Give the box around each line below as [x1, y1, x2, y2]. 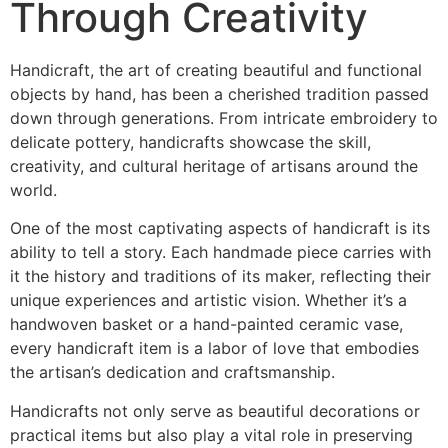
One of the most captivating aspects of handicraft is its [10, 218, 430, 239]
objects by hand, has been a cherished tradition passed [10, 84, 429, 104]
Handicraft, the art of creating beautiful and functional [10, 60, 422, 80]
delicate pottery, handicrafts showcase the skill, [10, 132, 371, 152]
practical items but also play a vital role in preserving [10, 424, 413, 445]
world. [10, 180, 57, 200]
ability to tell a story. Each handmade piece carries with [10, 242, 431, 263]
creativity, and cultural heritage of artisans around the [10, 156, 418, 176]
